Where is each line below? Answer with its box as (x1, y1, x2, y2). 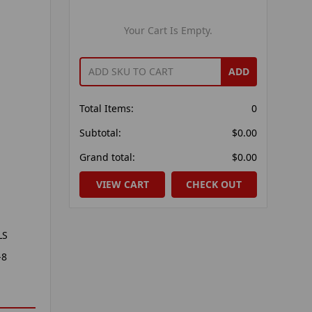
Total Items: (79, 101, 134, 115)
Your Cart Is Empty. (124, 23, 213, 37)
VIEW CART (95, 178, 149, 192)
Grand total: (79, 150, 135, 164)
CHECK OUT (186, 178, 242, 192)
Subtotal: (79, 125, 121, 139)
